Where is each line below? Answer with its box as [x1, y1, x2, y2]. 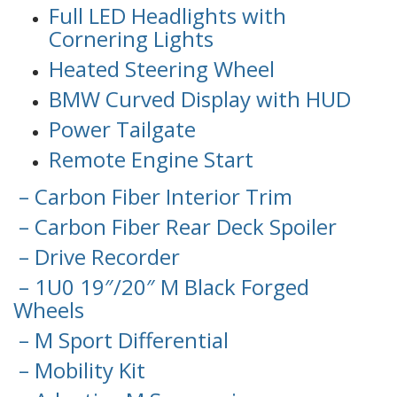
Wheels [13, 295, 84, 325]
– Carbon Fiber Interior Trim [13, 182, 292, 212]
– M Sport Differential [13, 325, 229, 355]
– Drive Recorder [13, 242, 180, 272]
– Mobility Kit [13, 355, 145, 385]
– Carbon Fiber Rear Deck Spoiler [13, 212, 337, 242]
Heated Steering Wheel [49, 54, 275, 84]
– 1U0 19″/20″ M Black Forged [13, 272, 309, 302]
